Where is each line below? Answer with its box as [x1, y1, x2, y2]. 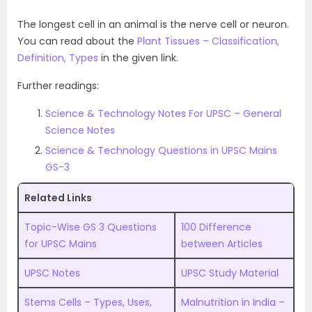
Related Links [24, 191, 92, 205]
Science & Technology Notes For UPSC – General [45, 107, 281, 120]
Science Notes [45, 123, 118, 137]
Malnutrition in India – [181, 295, 285, 309]
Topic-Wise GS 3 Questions [24, 220, 157, 234]
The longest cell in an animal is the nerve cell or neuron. [17, 17, 289, 31]
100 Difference [181, 220, 251, 234]
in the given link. [98, 51, 178, 65]
